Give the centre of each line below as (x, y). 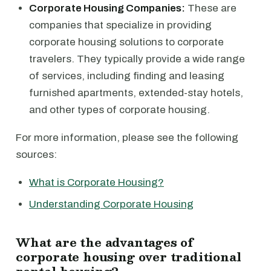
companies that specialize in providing (120, 25)
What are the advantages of (105, 242)
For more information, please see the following (127, 138)
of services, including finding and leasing (127, 76)
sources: (36, 155)
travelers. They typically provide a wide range (137, 59)
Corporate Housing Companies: (107, 8)
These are (211, 8)
